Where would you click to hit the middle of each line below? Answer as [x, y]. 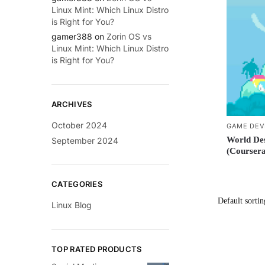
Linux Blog [72, 205]
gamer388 [72, 37]
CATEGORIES [77, 184]
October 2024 [79, 125]
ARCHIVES [72, 104]
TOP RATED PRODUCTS [97, 249]
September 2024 [85, 140]
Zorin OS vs [129, 37]
